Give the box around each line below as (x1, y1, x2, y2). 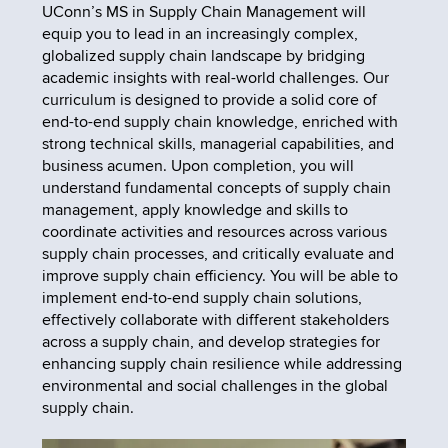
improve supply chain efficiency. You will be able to (41, 265, 398, 286)
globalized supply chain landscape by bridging (41, 45, 365, 66)
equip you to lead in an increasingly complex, (41, 23, 358, 44)
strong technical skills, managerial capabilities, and (41, 133, 394, 154)
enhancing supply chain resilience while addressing (41, 353, 402, 374)
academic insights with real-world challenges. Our (41, 67, 389, 88)
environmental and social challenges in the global (41, 375, 388, 396)
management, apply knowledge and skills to (41, 199, 348, 220)
